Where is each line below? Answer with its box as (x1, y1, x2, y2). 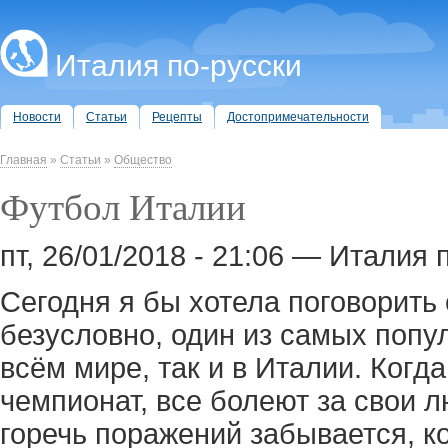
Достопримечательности (227, 110, 369, 124)
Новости (13, 110, 61, 124)
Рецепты (152, 110, 202, 124)
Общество (114, 153, 172, 167)
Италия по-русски (55, 49, 302, 82)
